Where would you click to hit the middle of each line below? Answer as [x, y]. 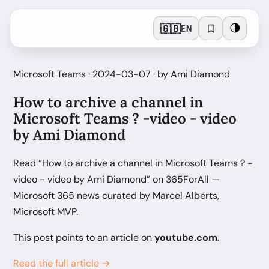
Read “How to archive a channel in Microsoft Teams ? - [133, 163]
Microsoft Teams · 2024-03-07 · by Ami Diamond [122, 74]
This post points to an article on [84, 237]
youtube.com [186, 237]
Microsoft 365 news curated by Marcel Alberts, [116, 195]
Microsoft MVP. [46, 211]
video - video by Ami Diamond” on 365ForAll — [116, 179]
